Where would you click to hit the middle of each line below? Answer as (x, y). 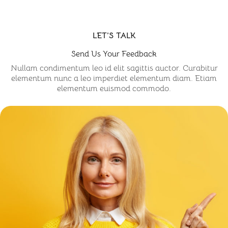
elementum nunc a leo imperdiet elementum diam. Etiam (114, 78)
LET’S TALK (114, 36)
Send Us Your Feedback (114, 54)
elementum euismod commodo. (114, 89)
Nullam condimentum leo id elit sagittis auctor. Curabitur (114, 68)
